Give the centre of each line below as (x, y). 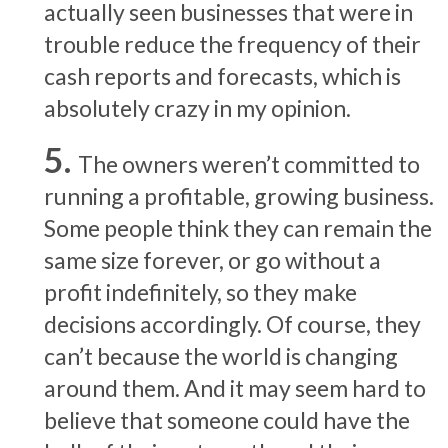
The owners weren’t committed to (249, 163)
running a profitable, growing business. (239, 195)
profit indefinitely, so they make (200, 291)
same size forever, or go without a (212, 259)
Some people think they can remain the (238, 227)
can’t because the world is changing (221, 355)
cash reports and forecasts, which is (222, 75)
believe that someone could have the (227, 419)
